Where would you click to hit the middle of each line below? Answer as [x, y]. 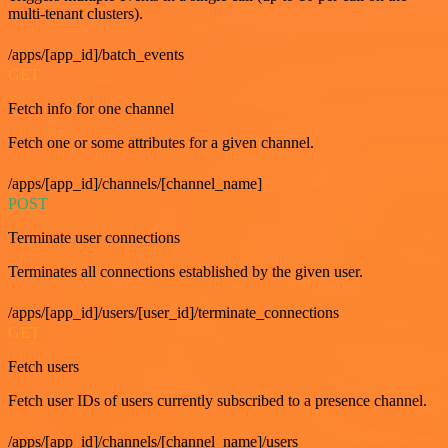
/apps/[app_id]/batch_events [96, 54]
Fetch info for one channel [91, 108]
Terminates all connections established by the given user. [185, 271]
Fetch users [43, 366]
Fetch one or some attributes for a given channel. [161, 142]
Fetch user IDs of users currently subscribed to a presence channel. [217, 400]
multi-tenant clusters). [75, 13]
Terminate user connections [94, 237]
